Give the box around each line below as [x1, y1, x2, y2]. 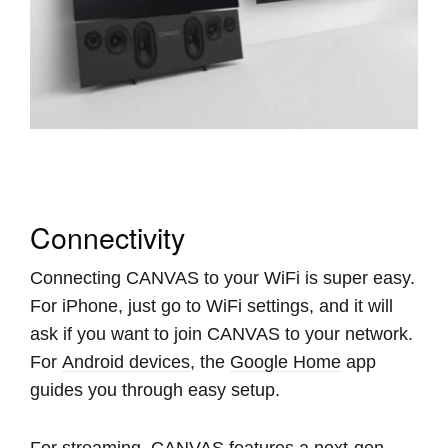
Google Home [230, 351, 341, 372]
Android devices [62, 351, 190, 372]
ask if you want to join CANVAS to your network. [30, 323, 413, 344]
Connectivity [30, 215, 185, 257]
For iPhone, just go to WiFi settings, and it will [30, 295, 393, 316]
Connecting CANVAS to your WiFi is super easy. [30, 267, 415, 288]
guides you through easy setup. [30, 379, 280, 400]
